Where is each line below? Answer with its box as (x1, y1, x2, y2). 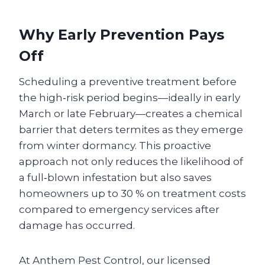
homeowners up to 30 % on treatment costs (19, 188, 246, 199)
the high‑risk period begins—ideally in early (19, 92, 240, 104)
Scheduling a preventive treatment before (19, 76, 237, 88)
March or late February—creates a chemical (19, 108, 243, 119)
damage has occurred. (19, 219, 135, 231)
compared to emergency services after (19, 203, 219, 215)
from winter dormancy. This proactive (19, 140, 211, 151)
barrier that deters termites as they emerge (19, 124, 243, 135)
